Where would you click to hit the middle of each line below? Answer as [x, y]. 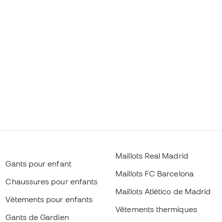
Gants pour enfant [38, 164]
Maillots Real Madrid [152, 156]
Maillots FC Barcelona [155, 173]
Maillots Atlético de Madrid [163, 191]
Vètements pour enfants [49, 199]
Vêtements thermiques [156, 209]
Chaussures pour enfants [52, 181]
